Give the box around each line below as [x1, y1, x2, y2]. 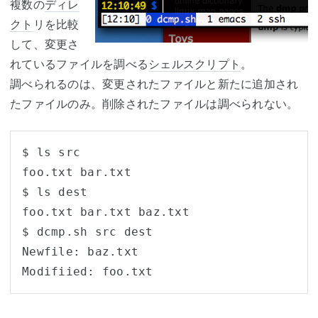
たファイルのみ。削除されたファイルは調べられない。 [10, 97, 299, 111]
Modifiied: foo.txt [22, 265, 153, 278]
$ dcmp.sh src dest [22, 225, 153, 238]
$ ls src [22, 146, 80, 159]
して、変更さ [10, 37, 79, 51]
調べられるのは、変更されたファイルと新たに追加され [10, 77, 299, 91]
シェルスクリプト [148, 57, 241, 71]
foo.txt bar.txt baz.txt [22, 205, 190, 219]
